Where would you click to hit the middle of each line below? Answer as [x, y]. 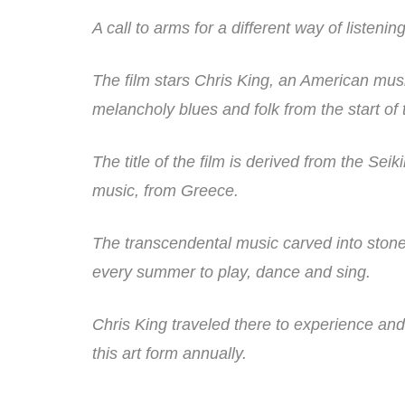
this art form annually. [170, 353]
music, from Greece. [165, 190]
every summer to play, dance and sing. [231, 272]
